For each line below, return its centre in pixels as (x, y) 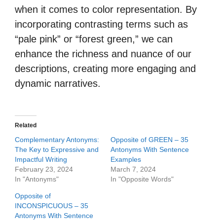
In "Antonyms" (37, 179)
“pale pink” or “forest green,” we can (94, 39)
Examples (126, 159)
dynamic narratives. (58, 83)
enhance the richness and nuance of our (103, 54)
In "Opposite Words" (142, 179)
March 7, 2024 (133, 169)
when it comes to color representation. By (106, 9)
